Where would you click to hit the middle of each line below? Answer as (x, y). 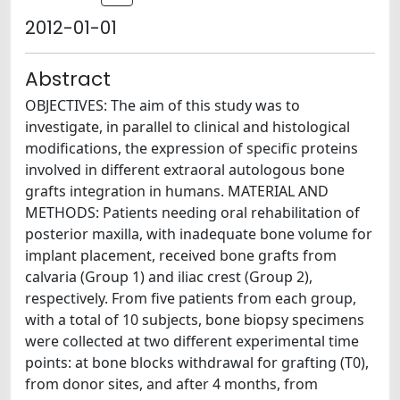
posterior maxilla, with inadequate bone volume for (199, 234)
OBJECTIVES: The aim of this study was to (162, 105)
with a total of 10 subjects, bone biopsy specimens (195, 320)
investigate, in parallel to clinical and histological (187, 127)
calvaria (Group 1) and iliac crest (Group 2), (169, 277)
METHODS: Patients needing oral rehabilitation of (192, 212)
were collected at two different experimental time (192, 341)
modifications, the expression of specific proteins (192, 148)
